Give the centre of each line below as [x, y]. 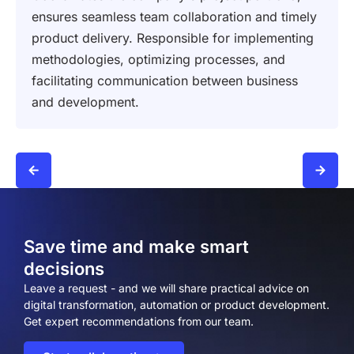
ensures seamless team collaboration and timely [174, 17]
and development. [85, 102]
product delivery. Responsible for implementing [173, 38]
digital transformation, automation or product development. [177, 305]
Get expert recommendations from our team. [139, 321]
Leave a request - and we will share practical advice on [166, 288]
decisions [64, 269]
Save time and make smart [136, 247]
